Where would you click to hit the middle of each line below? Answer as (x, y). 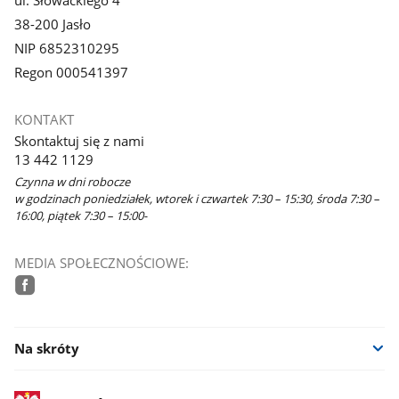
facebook (54, 309)
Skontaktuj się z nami (79, 140)
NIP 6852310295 (66, 48)
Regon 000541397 (71, 72)
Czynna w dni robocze (72, 182)
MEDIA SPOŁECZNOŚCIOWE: (101, 262)
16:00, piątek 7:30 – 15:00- (80, 216)
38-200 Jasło (52, 24)
